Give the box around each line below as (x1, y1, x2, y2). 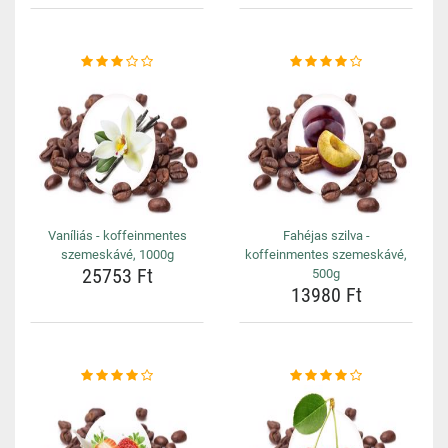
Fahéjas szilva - (282, 228, 370, 243)
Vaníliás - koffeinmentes (47, 228, 187, 243)
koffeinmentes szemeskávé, (245, 247, 407, 262)
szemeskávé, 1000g (60, 247, 174, 262)
